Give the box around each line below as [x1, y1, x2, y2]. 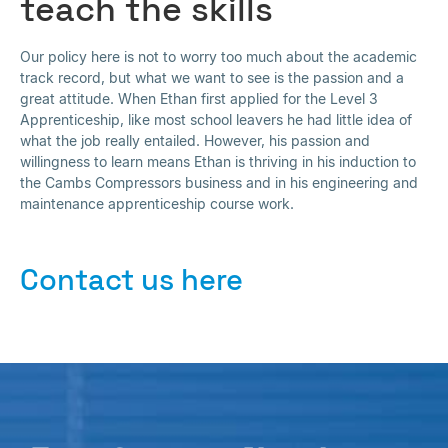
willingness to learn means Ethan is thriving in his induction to [20, 152, 416, 170]
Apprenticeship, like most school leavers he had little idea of [20, 110, 412, 128]
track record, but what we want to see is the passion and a [20, 68, 404, 86]
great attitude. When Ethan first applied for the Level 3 [20, 89, 378, 107]
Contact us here [20, 261, 243, 300]
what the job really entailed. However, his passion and [20, 131, 370, 149]
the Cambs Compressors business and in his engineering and [20, 173, 418, 191]
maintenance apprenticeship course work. [20, 194, 294, 212]
